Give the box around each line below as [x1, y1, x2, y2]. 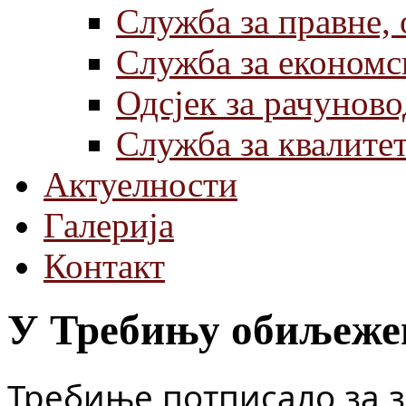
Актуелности [43, 165, 237, 204]
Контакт [43, 246, 165, 285]
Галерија [43, 206, 174, 245]
